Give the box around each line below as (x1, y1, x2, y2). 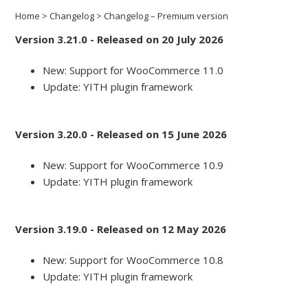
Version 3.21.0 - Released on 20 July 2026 (15, 32, 224, 47)
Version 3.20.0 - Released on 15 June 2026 (15, 127, 228, 142)
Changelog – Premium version (104, 10, 229, 23)
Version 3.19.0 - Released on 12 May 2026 (15, 222, 227, 236)
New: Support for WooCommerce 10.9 (43, 158, 224, 173)
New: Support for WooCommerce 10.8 (43, 253, 224, 267)
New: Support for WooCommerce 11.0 (43, 63, 224, 78)
